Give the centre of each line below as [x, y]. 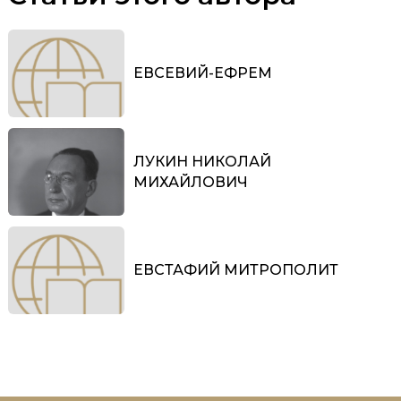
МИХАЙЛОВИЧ [191, 182]
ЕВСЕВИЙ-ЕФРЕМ [203, 73]
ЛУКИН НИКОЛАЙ [202, 161]
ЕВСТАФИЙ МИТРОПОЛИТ [236, 270]
